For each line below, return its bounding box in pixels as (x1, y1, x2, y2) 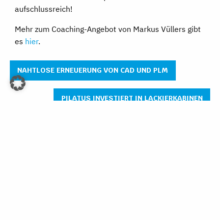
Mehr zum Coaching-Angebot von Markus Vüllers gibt (15, 24, 201, 34)
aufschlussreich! (15, 4, 73, 14)
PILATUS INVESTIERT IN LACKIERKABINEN (61, 93, 203, 103)
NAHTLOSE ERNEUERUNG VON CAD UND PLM (17, 65, 168, 75)
